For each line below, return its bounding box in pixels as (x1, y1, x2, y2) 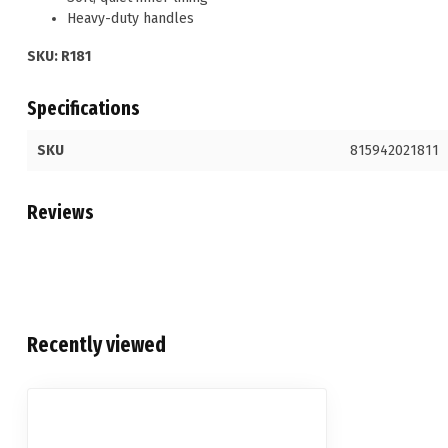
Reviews (27, 200, 94, 224)
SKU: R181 (27, 47, 91, 65)
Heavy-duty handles (67, 10, 194, 28)
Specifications (27, 96, 140, 120)
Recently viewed (27, 331, 166, 358)
